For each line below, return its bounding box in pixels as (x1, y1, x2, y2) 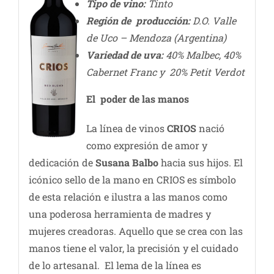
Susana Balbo (95, 156, 158, 169)
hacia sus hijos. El (158, 156, 243, 169)
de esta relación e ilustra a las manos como (28, 190, 228, 204)
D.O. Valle (190, 14, 236, 28)
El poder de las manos (86, 92, 189, 106)
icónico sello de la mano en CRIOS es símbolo (28, 173, 236, 187)
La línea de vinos (86, 122, 167, 135)
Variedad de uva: (86, 48, 163, 62)
